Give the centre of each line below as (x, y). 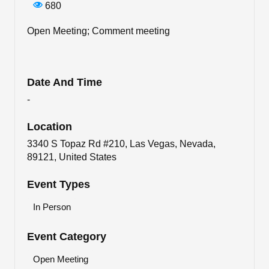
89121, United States (72, 157)
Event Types (59, 185)
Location (50, 127)
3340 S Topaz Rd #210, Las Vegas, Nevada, (121, 144)
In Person (52, 207)
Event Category (67, 237)
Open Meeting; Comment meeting (98, 31)
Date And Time (65, 83)
